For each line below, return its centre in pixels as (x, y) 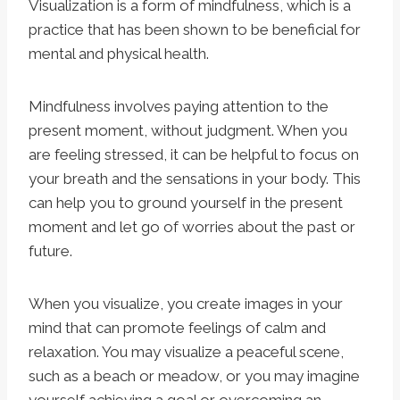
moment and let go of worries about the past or (192, 227)
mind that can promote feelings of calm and (177, 328)
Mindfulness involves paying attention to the (179, 107)
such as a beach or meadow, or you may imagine (194, 376)
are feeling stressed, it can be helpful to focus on (194, 155)
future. (50, 251)
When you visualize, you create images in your (186, 304)
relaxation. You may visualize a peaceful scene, (186, 352)
